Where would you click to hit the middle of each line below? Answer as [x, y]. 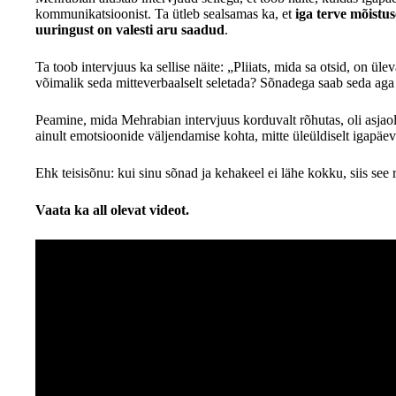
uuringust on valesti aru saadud [130, 29]
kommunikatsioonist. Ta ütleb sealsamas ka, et [165, 13]
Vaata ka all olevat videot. [112, 209]
